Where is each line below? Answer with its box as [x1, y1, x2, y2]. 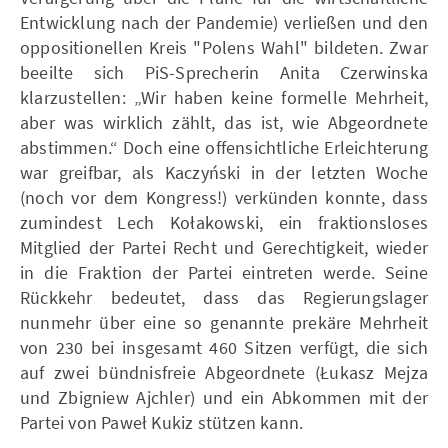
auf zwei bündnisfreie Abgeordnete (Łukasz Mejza [20, 360, 428, 384]
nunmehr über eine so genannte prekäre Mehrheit [20, 310, 428, 334]
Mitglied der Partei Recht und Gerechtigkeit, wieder [20, 235, 428, 259]
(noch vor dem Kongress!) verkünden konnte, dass [20, 185, 428, 209]
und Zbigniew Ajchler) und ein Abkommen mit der [20, 385, 428, 409]
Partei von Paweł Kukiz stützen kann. [20, 410, 304, 434]
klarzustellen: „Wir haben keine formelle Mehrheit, [20, 85, 428, 109]
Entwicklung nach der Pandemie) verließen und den [20, 10, 428, 34]
